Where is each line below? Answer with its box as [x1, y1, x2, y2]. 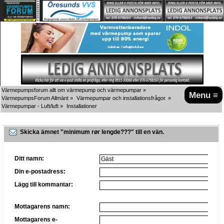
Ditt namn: [14, 154, 44, 162]
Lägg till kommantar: [14, 180, 73, 188]
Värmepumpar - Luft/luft [1, 102, 58, 109]
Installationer [66, 102, 97, 109]
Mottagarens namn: [14, 203, 70, 210]
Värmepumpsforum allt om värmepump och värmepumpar [1, 86, 141, 93]
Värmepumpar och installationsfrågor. [76, 94, 167, 101]
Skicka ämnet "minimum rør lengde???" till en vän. [20, 128, 164, 136]
